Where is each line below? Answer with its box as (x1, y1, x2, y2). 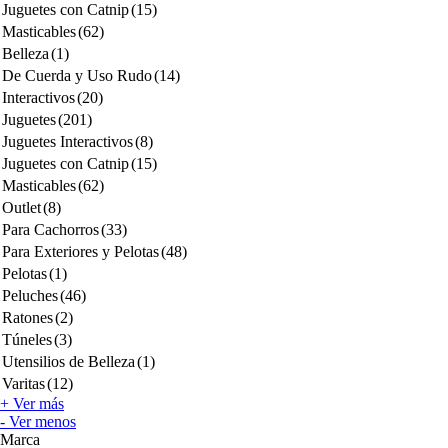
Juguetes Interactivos (2, 133, 133, 150)
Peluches (2, 287, 58, 304)
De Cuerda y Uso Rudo (2, 67, 152, 84)
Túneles (2, 331, 52, 348)
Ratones (2, 309, 53, 326)
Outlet (2, 199, 41, 216)
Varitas (2, 375, 45, 392)
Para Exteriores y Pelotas (2, 243, 159, 260)
